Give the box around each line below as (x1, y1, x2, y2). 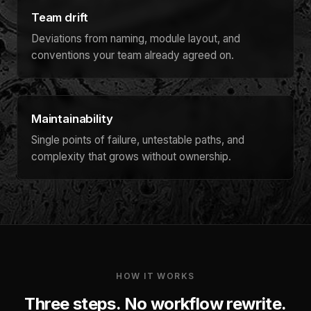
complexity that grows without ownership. (31, 150, 231, 164)
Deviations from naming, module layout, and (31, 31, 240, 45)
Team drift (31, 10, 89, 24)
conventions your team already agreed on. (31, 48, 234, 62)
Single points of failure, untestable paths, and (31, 133, 244, 147)
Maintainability (31, 111, 113, 126)
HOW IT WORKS (116, 271, 195, 282)
